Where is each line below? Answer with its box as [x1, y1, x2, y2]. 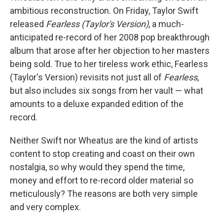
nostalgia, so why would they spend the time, [10, 161, 184, 172]
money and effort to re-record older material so [10, 175, 193, 185]
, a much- [148, 18, 184, 29]
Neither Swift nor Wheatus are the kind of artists [10, 135, 198, 146]
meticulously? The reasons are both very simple [10, 188, 198, 199]
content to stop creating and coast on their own [10, 148, 195, 159]
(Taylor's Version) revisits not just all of [10, 72, 164, 82]
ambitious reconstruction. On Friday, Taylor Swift [10, 5, 198, 16]
